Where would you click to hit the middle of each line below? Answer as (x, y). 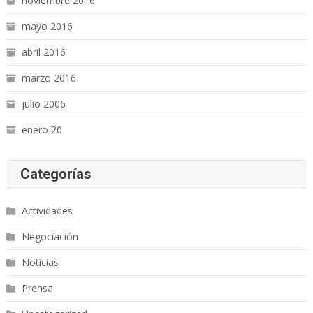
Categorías (56, 174)
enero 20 (42, 129)
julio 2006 (43, 103)
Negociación (50, 236)
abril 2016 (43, 52)
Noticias (40, 262)
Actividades (47, 210)
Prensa (37, 288)
